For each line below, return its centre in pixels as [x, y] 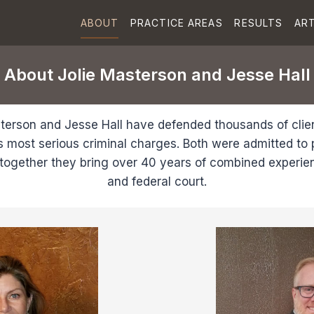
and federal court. [157, 182]
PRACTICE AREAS [177, 22]
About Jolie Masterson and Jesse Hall [157, 75]
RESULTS [259, 22]
